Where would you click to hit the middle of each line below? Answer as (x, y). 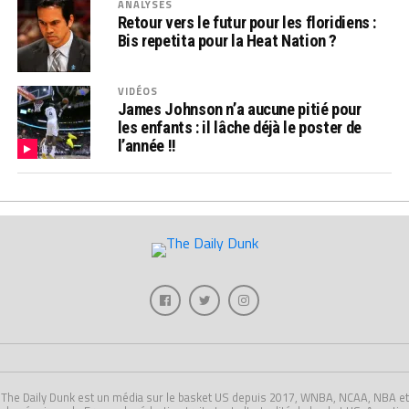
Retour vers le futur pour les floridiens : (247, 22)
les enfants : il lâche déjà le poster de (239, 127)
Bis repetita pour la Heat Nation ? (227, 41)
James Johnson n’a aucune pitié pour (239, 109)
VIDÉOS (138, 91)
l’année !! (147, 146)
